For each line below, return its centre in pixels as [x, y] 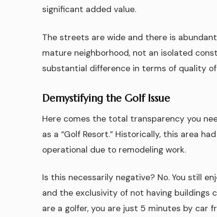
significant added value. [89, 9]
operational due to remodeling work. [114, 149]
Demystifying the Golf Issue [106, 99]
